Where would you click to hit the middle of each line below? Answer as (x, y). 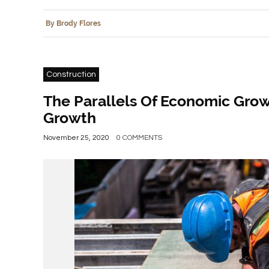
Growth (70, 117)
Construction (71, 74)
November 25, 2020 (76, 138)
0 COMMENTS (139, 138)
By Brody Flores (73, 23)
